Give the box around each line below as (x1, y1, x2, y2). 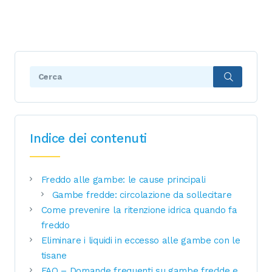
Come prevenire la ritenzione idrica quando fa (41, 204, 237, 216)
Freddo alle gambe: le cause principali (41, 174, 206, 185)
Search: (30, 68, 63, 80)
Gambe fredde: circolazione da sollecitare (52, 189, 232, 200)
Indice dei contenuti (30, 131, 147, 146)
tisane (41, 250, 67, 261)
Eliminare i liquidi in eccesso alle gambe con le (41, 234, 240, 246)
